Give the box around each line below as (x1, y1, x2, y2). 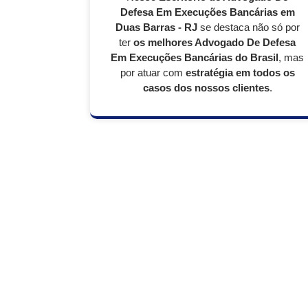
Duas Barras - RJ (115, 21, 197, 33)
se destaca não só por (197, 21, 300, 33)
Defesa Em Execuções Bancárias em (120, 6, 295, 18)
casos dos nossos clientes (142, 82, 269, 93)
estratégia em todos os (185, 67, 295, 78)
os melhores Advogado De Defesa (133, 36, 296, 48)
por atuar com (120, 67, 186, 78)
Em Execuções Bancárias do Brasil (111, 52, 278, 63)
